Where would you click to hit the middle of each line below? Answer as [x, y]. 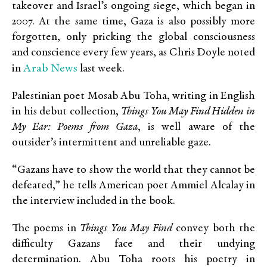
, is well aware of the [196, 128]
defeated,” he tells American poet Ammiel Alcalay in [133, 186]
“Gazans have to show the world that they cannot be [133, 170]
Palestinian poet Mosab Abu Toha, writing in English [133, 97]
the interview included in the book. [94, 201]
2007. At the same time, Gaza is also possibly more [133, 22]
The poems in [46, 229]
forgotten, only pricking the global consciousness [133, 38]
